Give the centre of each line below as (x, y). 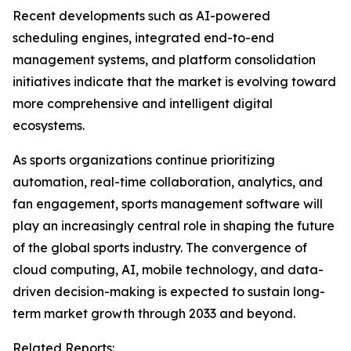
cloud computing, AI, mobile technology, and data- (168, 270)
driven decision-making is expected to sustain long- (169, 292)
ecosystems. (49, 126)
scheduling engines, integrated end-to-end (143, 38)
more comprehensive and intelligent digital (143, 104)
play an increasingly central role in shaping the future (174, 226)
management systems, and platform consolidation (164, 60)
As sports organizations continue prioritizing (144, 160)
